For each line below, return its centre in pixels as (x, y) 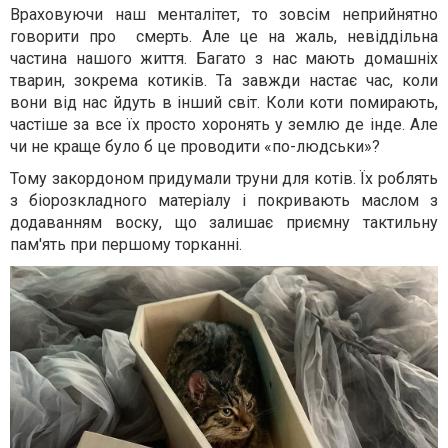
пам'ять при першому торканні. (126, 245)
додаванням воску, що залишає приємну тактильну (224, 223)
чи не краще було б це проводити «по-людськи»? (195, 147)
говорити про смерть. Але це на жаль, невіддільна (224, 37)
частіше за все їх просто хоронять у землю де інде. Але (224, 125)
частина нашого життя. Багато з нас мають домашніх (224, 59)
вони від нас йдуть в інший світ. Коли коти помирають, (224, 103)
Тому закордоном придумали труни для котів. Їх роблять (224, 179)
